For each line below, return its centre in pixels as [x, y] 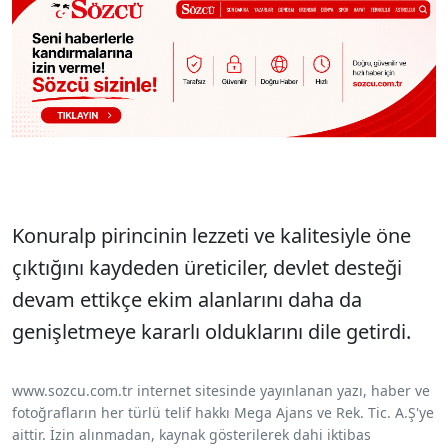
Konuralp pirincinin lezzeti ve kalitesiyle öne [211, 235]
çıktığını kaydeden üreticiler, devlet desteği [207, 267]
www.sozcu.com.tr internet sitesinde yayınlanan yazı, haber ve [221, 390]
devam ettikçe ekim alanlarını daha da [187, 299]
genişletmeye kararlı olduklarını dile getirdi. [211, 331]
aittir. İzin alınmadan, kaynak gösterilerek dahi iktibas [191, 434]
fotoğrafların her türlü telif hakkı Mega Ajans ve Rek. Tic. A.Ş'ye [223, 412]
